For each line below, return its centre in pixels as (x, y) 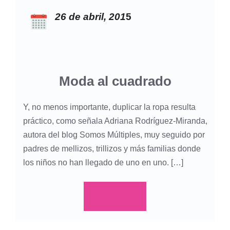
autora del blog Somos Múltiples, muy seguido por (114, 135)
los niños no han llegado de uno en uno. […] (103, 162)
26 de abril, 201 (90, 17)
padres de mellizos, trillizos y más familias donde (112, 148)
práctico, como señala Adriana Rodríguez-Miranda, (115, 121)
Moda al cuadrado (115, 81)
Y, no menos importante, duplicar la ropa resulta (109, 107)
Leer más (119, 196)
